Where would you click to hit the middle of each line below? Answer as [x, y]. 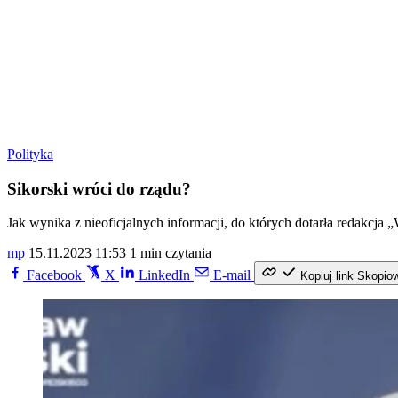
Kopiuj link [327, 276]
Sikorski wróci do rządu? [99, 188]
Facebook [54, 275]
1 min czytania [171, 253]
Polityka [30, 154]
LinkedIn [164, 275]
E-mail [232, 275]
